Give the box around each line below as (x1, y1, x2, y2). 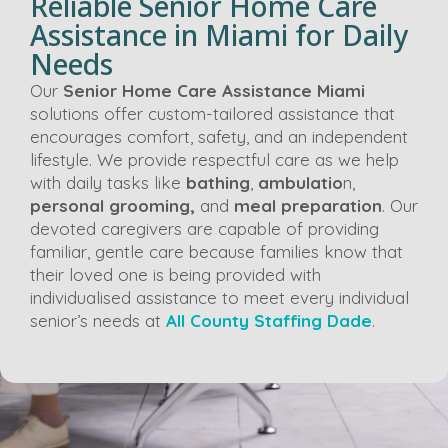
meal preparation (234, 194, 382, 216)
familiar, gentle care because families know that (30, 240, 403, 262)
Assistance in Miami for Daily (30, 15, 408, 54)
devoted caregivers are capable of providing (30, 217, 379, 239)
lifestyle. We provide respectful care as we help (30, 148, 399, 170)
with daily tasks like (30, 171, 186, 193)
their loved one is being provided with (30, 263, 321, 285)
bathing (186, 171, 250, 193)
